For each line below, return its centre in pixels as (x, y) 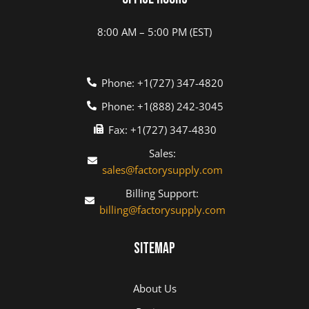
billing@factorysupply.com (162, 209)
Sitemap (154, 248)
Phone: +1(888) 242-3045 (162, 106)
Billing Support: (162, 193)
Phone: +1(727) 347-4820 (162, 82)
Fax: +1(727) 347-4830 (162, 129)
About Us (154, 288)
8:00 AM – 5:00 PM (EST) (154, 31)
